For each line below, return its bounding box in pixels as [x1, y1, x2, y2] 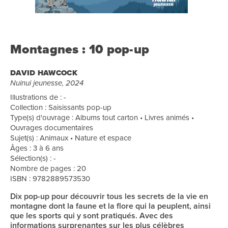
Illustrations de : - [10, 92, 66, 102]
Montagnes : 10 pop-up [10, 40, 150, 59]
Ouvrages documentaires [10, 122, 93, 133]
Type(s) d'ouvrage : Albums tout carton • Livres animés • [10, 112, 194, 123]
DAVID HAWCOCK [10, 67, 77, 78]
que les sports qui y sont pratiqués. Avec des [10, 210, 173, 221]
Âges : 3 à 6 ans [10, 142, 64, 153]
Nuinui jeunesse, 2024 [10, 77, 83, 89]
